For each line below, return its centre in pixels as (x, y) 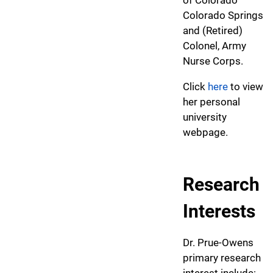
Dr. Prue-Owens (218, 242)
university (205, 117)
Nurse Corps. (214, 61)
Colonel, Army (214, 45)
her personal (211, 101)
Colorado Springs (223, 15)
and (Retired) (213, 30)
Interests (219, 211)
